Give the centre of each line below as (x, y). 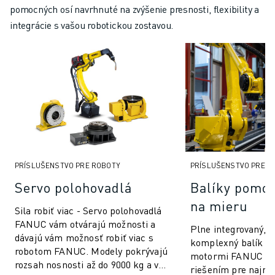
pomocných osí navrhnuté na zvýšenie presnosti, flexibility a (134, 9)
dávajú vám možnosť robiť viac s (84, 238)
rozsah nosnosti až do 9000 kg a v (87, 265)
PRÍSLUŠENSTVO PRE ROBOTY (68, 166)
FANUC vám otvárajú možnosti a (85, 224)
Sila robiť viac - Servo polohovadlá (88, 211)
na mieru (219, 206)
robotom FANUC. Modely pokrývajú (91, 251)
